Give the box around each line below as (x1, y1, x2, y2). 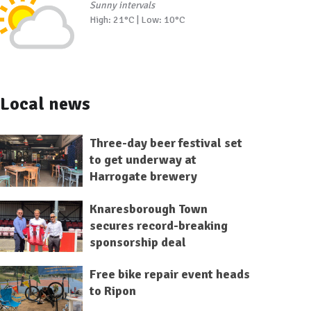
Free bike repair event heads (89, 267, 250, 283)
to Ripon (89, 283, 136, 299)
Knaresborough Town (89, 201, 208, 217)
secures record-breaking (89, 217, 228, 233)
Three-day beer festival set (89, 135, 242, 151)
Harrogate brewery (89, 168, 197, 184)
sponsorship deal (89, 234, 186, 250)
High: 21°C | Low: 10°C (89, 13, 185, 26)
